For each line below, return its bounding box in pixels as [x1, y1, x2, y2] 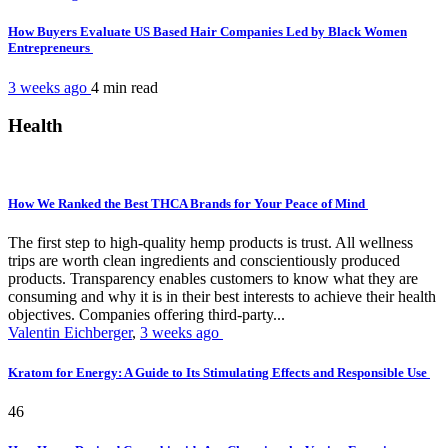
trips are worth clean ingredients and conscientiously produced [8, 252, 400, 270]
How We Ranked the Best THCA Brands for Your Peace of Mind [8, 196, 368, 212]
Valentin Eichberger [8, 324, 132, 342]
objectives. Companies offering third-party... [8, 306, 285, 324]
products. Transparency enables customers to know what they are [8, 270, 418, 288]
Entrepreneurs [8, 40, 93, 56]
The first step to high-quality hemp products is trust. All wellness [8, 234, 413, 252]
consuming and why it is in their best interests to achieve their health [8, 288, 436, 306]
